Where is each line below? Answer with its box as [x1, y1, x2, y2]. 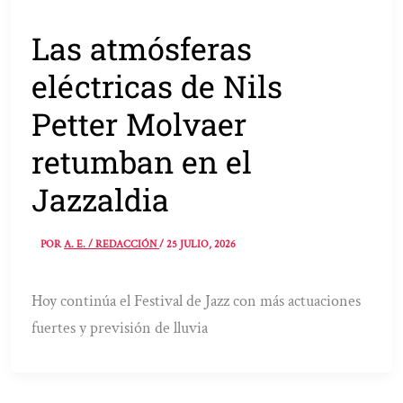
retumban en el [31, 140, 253, 182]
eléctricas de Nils [31, 65, 283, 106]
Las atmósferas [31, 27, 253, 68]
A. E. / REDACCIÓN [64, 237, 160, 252]
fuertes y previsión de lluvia [31, 318, 209, 339]
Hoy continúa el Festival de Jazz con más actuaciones [31, 291, 362, 312]
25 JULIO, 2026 [166, 237, 237, 252]
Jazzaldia [31, 178, 170, 219]
